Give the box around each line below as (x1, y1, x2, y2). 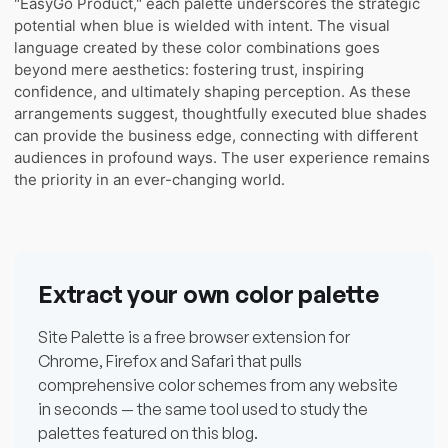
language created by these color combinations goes (14, 37, 380, 57)
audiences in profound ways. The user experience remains (14, 147, 430, 167)
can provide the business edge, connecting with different (14, 125, 418, 145)
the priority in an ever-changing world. (14, 169, 285, 189)
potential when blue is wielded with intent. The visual (14, 15, 390, 35)
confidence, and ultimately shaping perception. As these (14, 81, 411, 101)
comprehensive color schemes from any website (38, 374, 398, 395)
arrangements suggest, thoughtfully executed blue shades (14, 103, 427, 123)
